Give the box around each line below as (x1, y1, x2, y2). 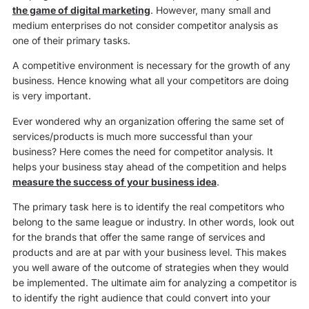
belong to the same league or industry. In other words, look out (12, 216, 295, 228)
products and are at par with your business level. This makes (12, 246, 286, 259)
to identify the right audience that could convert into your (12, 292, 270, 304)
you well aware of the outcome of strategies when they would (12, 261, 289, 274)
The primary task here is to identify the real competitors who (12, 201, 284, 213)
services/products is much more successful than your (12, 130, 252, 142)
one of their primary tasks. (12, 34, 130, 46)
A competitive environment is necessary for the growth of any (12, 59, 290, 72)
